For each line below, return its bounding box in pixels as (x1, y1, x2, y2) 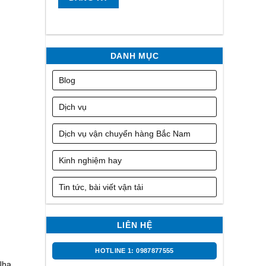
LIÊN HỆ (116, 220, 153, 230)
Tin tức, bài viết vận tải (59, 182, 143, 192)
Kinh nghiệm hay (59, 156, 122, 166)
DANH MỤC (110, 51, 159, 61)
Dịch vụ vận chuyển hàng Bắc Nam (59, 129, 191, 139)
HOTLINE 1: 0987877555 (95, 247, 174, 255)
